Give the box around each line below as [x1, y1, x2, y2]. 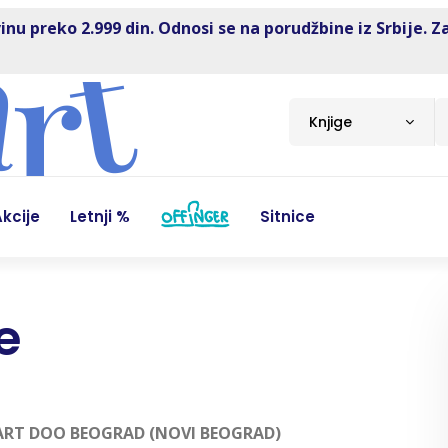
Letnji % [70, 206, 130, 227]
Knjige [309, 112, 352, 132]
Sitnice [260, 206, 315, 227]
